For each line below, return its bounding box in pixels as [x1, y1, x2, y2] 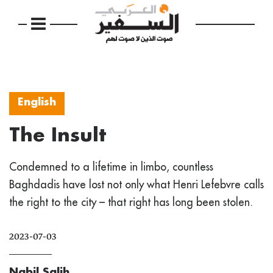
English [18, 94, 56, 108]
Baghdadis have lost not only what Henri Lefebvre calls [9, 177, 264, 191]
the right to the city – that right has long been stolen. [9, 194, 253, 209]
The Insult [9, 121, 106, 146]
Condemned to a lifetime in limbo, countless [9, 159, 213, 174]
